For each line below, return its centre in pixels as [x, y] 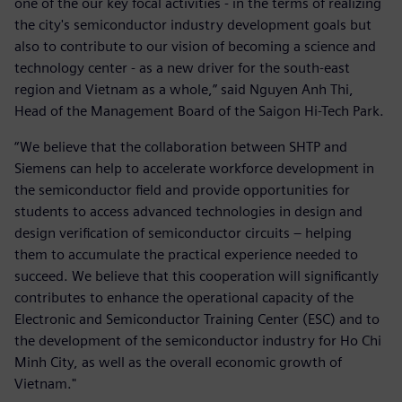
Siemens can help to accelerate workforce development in [194, 168]
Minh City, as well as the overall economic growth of [178, 362]
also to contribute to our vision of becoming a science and [195, 46]
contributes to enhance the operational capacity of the [184, 297]
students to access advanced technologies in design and [188, 211]
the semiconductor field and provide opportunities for [182, 189]
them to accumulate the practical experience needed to [186, 254]
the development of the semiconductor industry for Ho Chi [198, 340]
